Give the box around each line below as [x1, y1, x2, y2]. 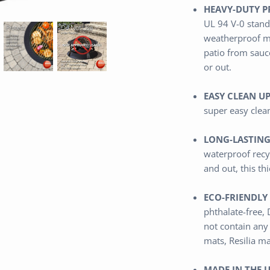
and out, [203, 162, 238, 174]
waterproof [203, 147, 250, 160]
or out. [203, 60, 231, 73]
